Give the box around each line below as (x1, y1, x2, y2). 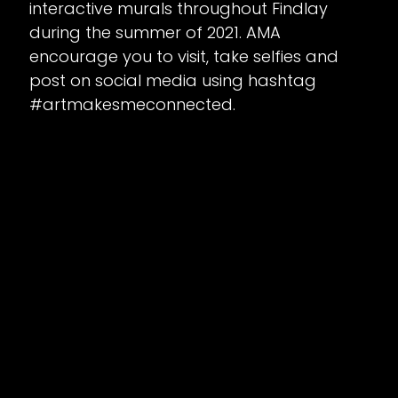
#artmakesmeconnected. (29, 93, 235, 115)
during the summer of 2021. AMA (29, 21, 281, 44)
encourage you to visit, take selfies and (29, 45, 338, 68)
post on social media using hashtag (29, 69, 316, 92)
